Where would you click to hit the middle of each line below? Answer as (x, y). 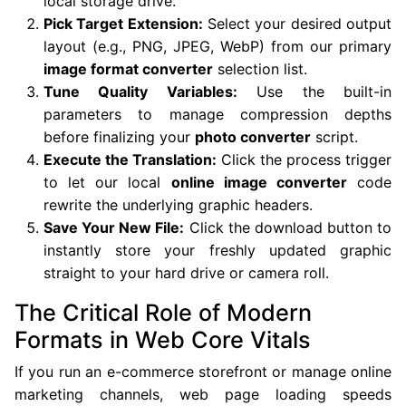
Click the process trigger (304, 159)
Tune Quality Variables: (140, 92)
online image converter (259, 182)
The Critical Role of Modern (163, 313)
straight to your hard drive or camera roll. (186, 273)
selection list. (260, 69)
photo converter (253, 137)
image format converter (128, 69)
